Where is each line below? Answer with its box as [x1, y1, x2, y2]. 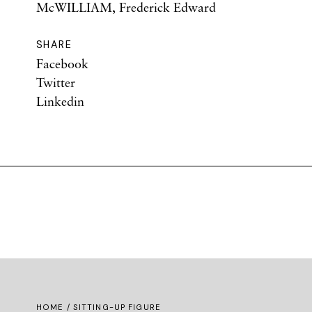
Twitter [36, 75, 75, 90]
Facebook [36, 56, 88, 71]
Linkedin [36, 93, 84, 109]
